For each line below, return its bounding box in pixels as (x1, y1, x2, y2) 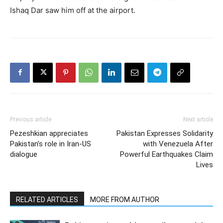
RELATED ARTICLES (16, 195, 78, 204)
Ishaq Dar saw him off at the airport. (10, 5, 135, 15)
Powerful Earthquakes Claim (120, 149, 213, 159)
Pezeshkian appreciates (10, 128, 88, 138)
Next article (183, 115, 213, 123)
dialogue (10, 149, 37, 159)
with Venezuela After (143, 139, 213, 148)
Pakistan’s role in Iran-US (10, 139, 91, 148)
